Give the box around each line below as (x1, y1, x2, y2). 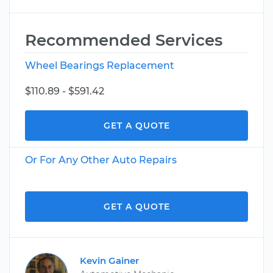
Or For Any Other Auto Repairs (25, 154, 177, 166)
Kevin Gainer (80, 255, 139, 266)
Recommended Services (25, 30, 222, 50)
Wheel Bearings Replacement (25, 60, 174, 71)
